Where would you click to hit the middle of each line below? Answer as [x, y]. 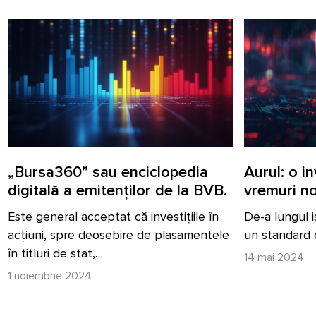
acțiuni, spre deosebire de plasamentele [119, 235]
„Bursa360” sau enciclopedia [108, 173]
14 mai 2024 [274, 258]
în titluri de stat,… [55, 254]
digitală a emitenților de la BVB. [117, 191]
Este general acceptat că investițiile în [113, 217]
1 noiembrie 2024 [50, 276]
